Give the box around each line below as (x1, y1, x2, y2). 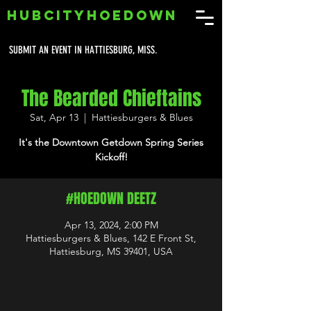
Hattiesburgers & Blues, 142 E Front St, (26, 232, 196, 244)
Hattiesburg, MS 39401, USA (49, 245, 173, 258)
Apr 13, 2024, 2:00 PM (64, 219, 158, 231)
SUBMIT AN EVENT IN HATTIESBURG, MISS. (9, 44, 158, 56)
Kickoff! (94, 151, 128, 163)
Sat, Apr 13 (29, 111, 78, 124)
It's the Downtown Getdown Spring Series (19, 136, 203, 149)
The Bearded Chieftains (21, 84, 201, 112)
